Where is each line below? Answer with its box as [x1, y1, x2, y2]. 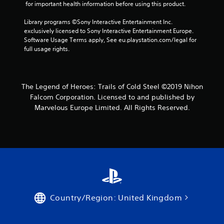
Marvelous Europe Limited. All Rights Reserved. [34, 102, 190, 112]
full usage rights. [24, 44, 69, 53]
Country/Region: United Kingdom [50, 192, 182, 202]
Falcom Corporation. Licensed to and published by [29, 92, 194, 101]
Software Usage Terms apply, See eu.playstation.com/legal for [24, 35, 196, 44]
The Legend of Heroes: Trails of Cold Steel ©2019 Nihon [21, 81, 203, 91]
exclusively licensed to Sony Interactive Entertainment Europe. [24, 26, 193, 35]
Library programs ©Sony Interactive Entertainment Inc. [24, 17, 172, 26]
